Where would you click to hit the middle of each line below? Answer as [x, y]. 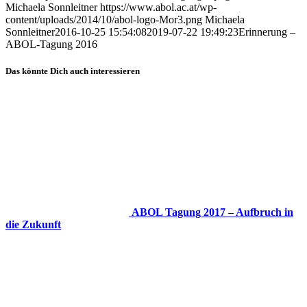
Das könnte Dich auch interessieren [73, 71]
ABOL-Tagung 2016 [51, 45]
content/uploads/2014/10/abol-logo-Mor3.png [104, 20]
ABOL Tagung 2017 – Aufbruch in [212, 212]
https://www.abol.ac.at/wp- [158, 8]
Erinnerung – [267, 32]
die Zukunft [33, 224]
